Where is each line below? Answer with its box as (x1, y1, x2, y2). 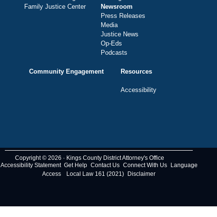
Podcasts (101, 49, 127, 57)
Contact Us (90, 161, 120, 169)
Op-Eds (101, 40, 122, 47)
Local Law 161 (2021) (66, 170, 124, 177)
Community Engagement (29, 67, 104, 75)
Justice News (101, 31, 139, 38)
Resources (121, 67, 152, 75)
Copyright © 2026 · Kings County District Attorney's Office (15, 154, 164, 161)
